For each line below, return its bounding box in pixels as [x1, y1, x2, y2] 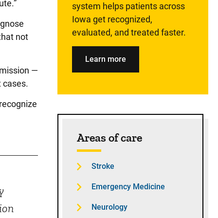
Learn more [85, 54, 126, 64]
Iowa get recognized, [72, 14, 152, 24]
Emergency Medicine [91, 182, 165, 191]
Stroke [91, 162, 114, 171]
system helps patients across [72, 1, 185, 11]
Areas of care [77, 130, 142, 145]
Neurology [91, 202, 127, 212]
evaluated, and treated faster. [72, 27, 186, 37]
